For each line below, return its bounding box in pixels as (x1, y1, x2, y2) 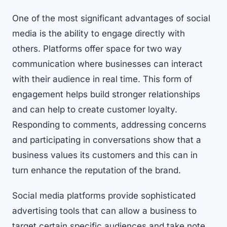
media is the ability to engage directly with (12, 28, 185, 39)
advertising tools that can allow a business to (12, 206, 197, 216)
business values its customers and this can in (12, 150, 198, 161)
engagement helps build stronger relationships (12, 89, 200, 100)
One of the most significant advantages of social (12, 13, 210, 24)
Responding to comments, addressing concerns (12, 120, 206, 130)
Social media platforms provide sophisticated (12, 191, 196, 201)
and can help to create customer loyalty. (12, 104, 177, 115)
